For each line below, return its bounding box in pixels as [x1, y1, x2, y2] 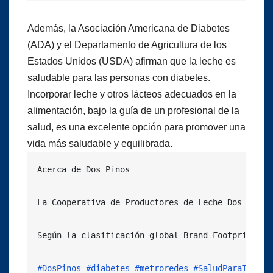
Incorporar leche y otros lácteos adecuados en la [27, 88, 236, 99]
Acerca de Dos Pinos [37, 164, 130, 174]
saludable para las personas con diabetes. [27, 72, 210, 83]
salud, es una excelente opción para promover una [27, 121, 246, 132]
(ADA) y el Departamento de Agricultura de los [27, 39, 227, 50]
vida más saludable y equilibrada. [27, 138, 172, 149]
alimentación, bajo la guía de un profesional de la [27, 105, 239, 116]
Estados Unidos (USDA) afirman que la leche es [27, 55, 236, 66]
